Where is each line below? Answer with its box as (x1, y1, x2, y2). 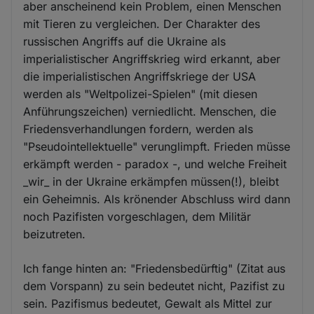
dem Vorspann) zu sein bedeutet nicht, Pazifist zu (23, 278, 285, 293)
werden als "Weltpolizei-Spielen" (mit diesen (23, 86, 258, 101)
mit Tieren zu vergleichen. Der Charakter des (23, 16, 261, 31)
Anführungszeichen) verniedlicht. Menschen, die (23, 104, 277, 118)
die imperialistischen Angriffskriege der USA (23, 69, 257, 83)
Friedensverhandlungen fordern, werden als (23, 121, 254, 136)
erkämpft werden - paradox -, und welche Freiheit (23, 156, 287, 171)
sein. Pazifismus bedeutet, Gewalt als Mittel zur (23, 296, 273, 310)
